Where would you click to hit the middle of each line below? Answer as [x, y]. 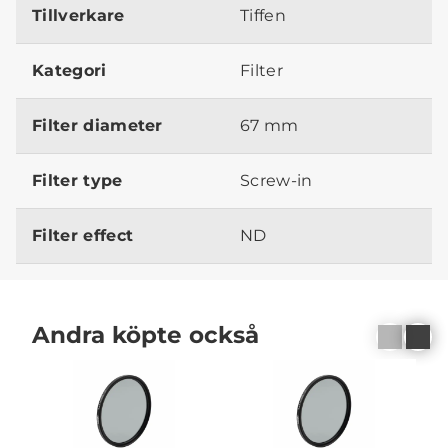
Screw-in [276, 180]
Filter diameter [97, 125]
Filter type [77, 180]
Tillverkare [78, 15]
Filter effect [83, 235]
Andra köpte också [145, 335]
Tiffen [263, 15]
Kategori [69, 70]
